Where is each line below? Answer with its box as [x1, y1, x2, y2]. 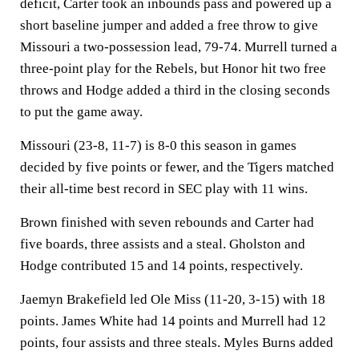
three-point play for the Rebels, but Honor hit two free [20, 61, 326, 76]
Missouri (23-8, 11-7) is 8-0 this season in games [20, 138, 296, 153]
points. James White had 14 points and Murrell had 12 [20, 313, 326, 329]
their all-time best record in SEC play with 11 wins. [20, 181, 308, 196]
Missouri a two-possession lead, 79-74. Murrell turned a [20, 39, 337, 54]
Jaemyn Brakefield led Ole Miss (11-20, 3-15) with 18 [20, 292, 325, 307]
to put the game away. [20, 104, 143, 119]
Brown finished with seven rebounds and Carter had [20, 215, 314, 230]
